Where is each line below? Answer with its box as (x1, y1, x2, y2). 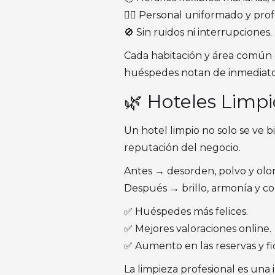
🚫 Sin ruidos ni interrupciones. (124, 26, 272, 38)
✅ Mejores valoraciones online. (124, 223, 271, 234)
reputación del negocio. (124, 142, 241, 153)
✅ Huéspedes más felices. (124, 206, 248, 217)
